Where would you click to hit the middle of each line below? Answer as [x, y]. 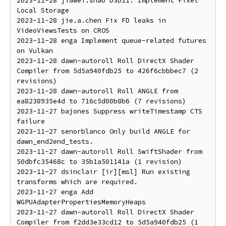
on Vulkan [35, 51]
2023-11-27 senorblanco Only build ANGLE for [103, 131]
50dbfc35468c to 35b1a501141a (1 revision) [99, 162]
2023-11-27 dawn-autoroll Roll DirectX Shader [105, 212]
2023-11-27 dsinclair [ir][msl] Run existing [103, 172]
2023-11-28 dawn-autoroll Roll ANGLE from [97, 91]
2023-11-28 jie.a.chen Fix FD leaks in [91, 20]
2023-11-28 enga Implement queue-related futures [111, 41]
